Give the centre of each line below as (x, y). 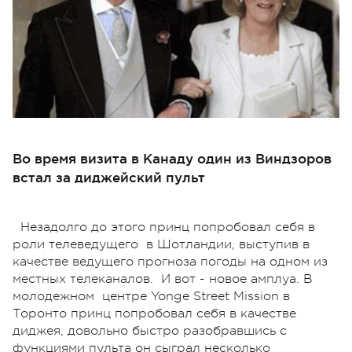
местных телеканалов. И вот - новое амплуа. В (163, 279)
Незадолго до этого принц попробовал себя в (168, 227)
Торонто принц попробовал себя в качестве (154, 313)
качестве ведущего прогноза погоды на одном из (170, 261)
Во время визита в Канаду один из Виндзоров (172, 158)
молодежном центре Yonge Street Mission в (151, 296)
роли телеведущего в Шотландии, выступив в (161, 244)
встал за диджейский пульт (109, 177)
